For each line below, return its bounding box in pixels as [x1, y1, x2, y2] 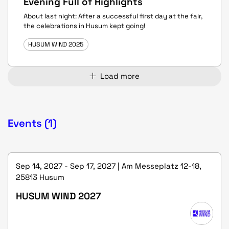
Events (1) [8, 116, 57, 130]
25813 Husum [16, 172, 64, 182]
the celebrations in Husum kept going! [24, 21, 145, 31]
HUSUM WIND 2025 [28, 40, 84, 49]
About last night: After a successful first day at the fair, [24, 12, 202, 21]
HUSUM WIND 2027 [16, 190, 101, 202]
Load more [100, 71, 140, 81]
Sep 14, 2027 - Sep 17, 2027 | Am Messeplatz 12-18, [16, 161, 201, 171]
